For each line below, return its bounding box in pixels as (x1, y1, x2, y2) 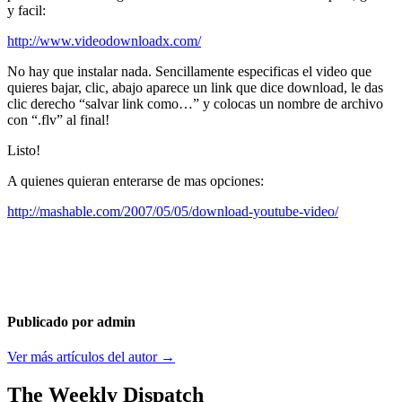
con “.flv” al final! (7, 111, 109, 127)
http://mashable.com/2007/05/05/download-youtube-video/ (7, 203, 338, 219)
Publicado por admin (7, 314, 135, 330)
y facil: (7, 2, 46, 18)
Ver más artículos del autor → (7, 349, 175, 365)
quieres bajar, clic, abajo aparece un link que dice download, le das (7, 79, 383, 95)
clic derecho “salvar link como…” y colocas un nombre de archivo (7, 95, 383, 111)
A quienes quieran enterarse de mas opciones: (7, 172, 264, 188)
